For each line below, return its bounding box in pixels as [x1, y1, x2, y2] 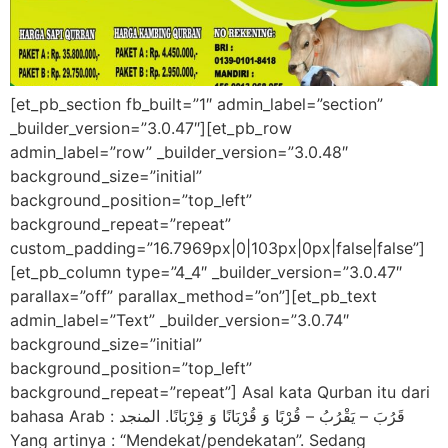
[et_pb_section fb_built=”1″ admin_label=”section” [10, 94, 383, 114]
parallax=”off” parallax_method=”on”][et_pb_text [10, 286, 377, 306]
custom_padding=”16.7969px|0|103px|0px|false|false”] [10, 238, 425, 258]
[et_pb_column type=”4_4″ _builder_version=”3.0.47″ [10, 262, 402, 282]
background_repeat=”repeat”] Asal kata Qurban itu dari [10, 382, 430, 402]
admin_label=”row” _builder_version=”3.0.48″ [10, 142, 348, 162]
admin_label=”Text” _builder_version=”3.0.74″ [10, 310, 349, 330]
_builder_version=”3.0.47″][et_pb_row [10, 118, 292, 138]
